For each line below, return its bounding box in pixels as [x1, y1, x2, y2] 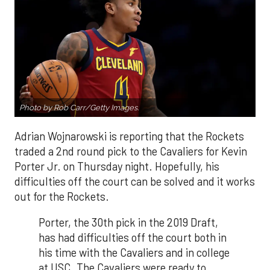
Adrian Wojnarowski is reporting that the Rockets [14, 129, 244, 143]
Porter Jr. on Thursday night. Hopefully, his [14, 159, 219, 173]
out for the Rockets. [14, 189, 109, 203]
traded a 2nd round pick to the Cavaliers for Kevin [14, 144, 247, 158]
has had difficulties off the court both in [39, 231, 227, 245]
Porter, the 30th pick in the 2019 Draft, [39, 216, 218, 230]
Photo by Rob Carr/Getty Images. [19, 102, 139, 112]
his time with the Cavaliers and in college [39, 246, 230, 260]
